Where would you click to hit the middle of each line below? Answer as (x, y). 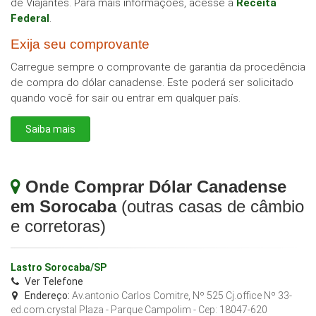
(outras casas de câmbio (210, 207)
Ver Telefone (54, 282)
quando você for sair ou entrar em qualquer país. (126, 98)
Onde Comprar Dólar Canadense (156, 187)
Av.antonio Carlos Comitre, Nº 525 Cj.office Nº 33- (182, 296)
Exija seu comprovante (80, 44)
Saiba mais (50, 129)
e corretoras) (58, 226)
